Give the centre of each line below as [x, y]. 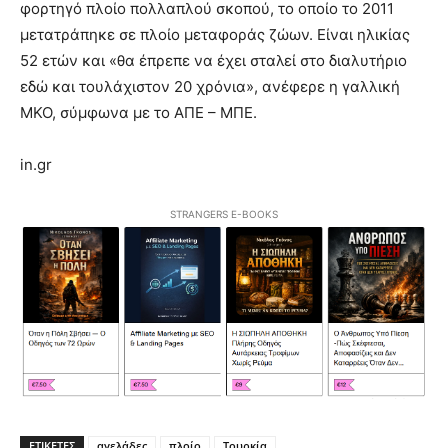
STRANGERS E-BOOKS [224, 213]
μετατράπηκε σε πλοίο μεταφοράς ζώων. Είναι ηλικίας [215, 34]
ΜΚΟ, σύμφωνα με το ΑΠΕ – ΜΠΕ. [138, 112]
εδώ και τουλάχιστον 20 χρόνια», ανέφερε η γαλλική [210, 86]
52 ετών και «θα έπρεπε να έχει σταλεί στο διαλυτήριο [213, 60]
